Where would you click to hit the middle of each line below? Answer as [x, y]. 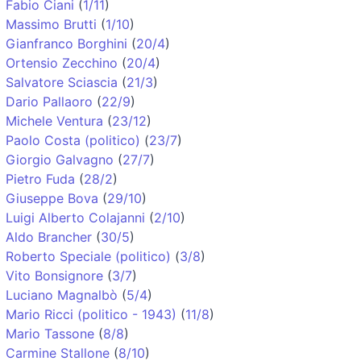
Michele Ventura [54, 120]
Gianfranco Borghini [66, 43]
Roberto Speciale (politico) [88, 256]
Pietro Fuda [40, 178]
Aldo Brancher [49, 237]
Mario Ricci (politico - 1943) [91, 314]
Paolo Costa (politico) [73, 140]
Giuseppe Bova [52, 198]
